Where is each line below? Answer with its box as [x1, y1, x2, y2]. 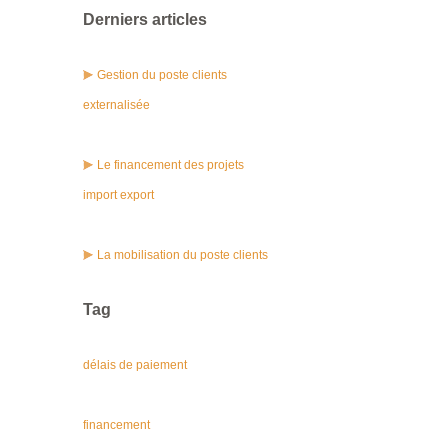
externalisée [83, 98, 150, 112]
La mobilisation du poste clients [97, 248, 268, 262]
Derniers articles [83, 11, 207, 28]
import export [83, 188, 154, 202]
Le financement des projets [97, 158, 244, 172]
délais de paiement [83, 358, 187, 372]
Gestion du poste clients [97, 68, 227, 82]
